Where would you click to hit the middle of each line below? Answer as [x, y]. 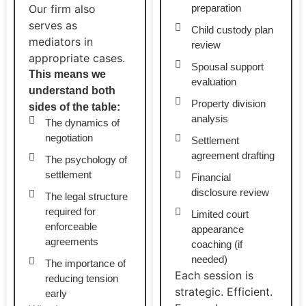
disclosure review [230, 193]
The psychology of [86, 160]
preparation [216, 8]
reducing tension [81, 279]
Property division [228, 104]
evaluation [213, 82]
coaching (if [217, 245]
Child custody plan [232, 30]
